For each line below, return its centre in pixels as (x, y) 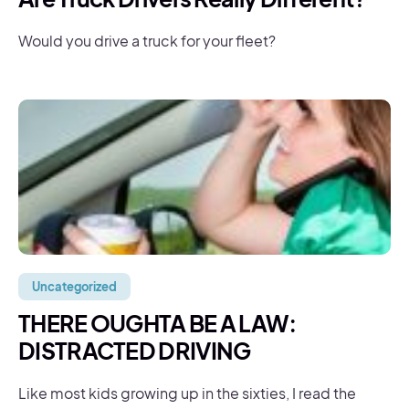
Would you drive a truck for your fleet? (147, 41)
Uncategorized (74, 287)
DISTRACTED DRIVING (135, 351)
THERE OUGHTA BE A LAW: (157, 323)
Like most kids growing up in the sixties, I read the (187, 393)
